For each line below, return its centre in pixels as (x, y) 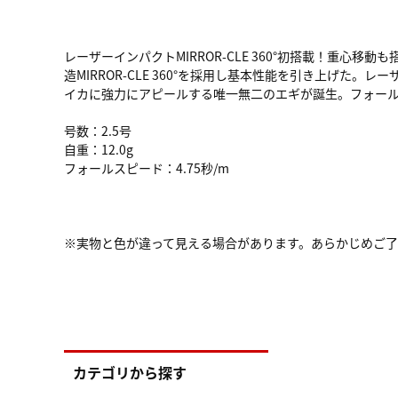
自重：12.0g (99, 149)
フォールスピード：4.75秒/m (147, 168)
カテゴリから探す (130, 372)
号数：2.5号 (98, 131)
